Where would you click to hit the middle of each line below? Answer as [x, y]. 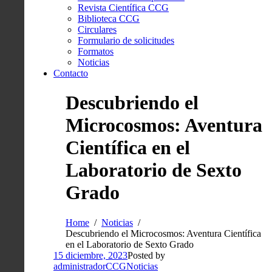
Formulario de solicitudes [126, 40]
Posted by [146, 255]
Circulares [97, 29]
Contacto [71, 73]
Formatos [96, 51]
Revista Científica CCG [123, 8]
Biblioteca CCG [109, 19]
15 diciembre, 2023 [90, 255]
